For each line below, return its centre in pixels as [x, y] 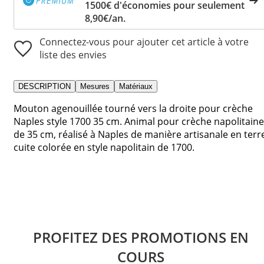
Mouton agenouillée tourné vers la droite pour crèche [133, 108]
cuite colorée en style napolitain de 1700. [104, 147]
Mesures [95, 86]
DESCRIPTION [44, 86]
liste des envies [73, 55]
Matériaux [136, 86]
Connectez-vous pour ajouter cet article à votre [144, 42]
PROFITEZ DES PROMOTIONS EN [141, 237]
